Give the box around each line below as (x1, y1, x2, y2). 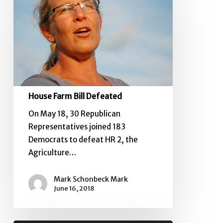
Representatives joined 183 (28, 121, 125, 131)
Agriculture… (28, 147, 76, 157)
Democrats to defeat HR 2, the (28, 134, 138, 144)
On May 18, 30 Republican (28, 109, 120, 118)
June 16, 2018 (53, 184, 94, 193)
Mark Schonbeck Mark (53, 174, 128, 184)
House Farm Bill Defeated (28, 91, 122, 101)
